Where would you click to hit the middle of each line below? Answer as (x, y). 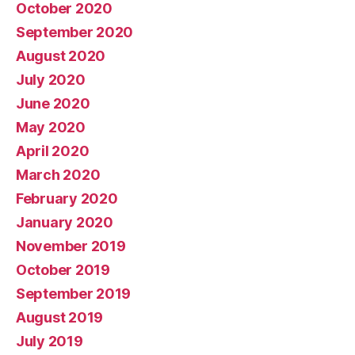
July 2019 (50, 341)
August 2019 (60, 317)
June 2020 (53, 103)
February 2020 (67, 198)
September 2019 (74, 294)
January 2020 (65, 222)
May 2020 (51, 127)
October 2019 (63, 270)
